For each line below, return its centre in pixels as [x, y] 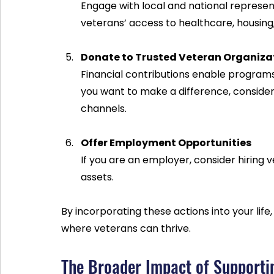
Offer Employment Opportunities [166, 143]
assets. [97, 177]
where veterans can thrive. [126, 228]
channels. [104, 108]
